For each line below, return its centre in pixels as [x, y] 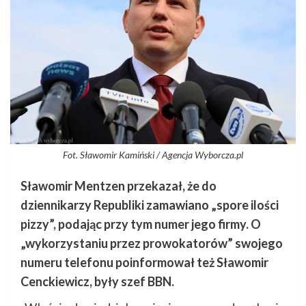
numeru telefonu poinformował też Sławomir [144, 263]
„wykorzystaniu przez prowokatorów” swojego [152, 244]
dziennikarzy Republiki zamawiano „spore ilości [150, 205]
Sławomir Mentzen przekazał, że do [119, 186]
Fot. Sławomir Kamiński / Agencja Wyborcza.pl [153, 155]
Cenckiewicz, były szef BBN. [97, 282]
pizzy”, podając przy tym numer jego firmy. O [141, 224]
